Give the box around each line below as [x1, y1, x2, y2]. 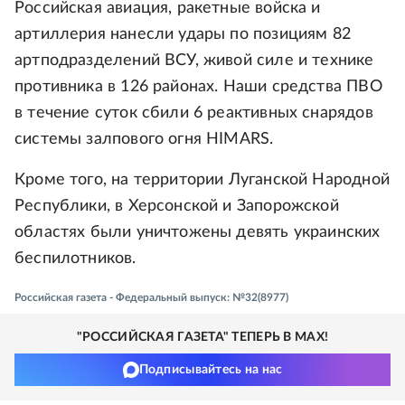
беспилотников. [14, 250, 137, 268]
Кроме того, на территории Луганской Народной [14, 172, 390, 189]
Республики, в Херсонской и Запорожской [14, 198, 339, 215]
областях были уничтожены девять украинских [14, 224, 381, 241]
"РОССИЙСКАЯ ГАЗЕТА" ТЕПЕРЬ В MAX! [76, 331, 329, 344]
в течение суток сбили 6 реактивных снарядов [14, 105, 373, 122]
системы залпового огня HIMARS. [14, 131, 274, 148]
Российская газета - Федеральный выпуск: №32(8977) [14, 292, 288, 304]
